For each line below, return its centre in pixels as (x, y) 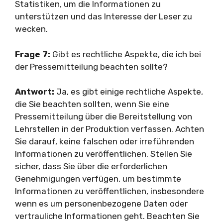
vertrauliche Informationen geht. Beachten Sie (107, 216)
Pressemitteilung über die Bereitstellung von (104, 116)
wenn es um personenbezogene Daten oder (101, 204)
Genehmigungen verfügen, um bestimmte (98, 179)
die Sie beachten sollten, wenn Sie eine (92, 104)
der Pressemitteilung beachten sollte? (91, 66)
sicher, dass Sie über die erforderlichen (91, 166)
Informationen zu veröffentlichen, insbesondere (110, 191)
